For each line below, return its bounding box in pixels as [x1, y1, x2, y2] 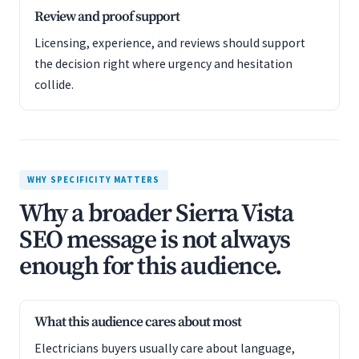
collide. [34, 77, 74, 92]
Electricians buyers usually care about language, [34, 341, 295, 356]
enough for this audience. [19, 251, 281, 283]
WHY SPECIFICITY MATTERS [27, 174, 160, 185]
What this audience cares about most [34, 313, 241, 331]
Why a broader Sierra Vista [19, 198, 293, 230]
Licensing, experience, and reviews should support [34, 35, 305, 50]
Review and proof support [34, 8, 179, 26]
